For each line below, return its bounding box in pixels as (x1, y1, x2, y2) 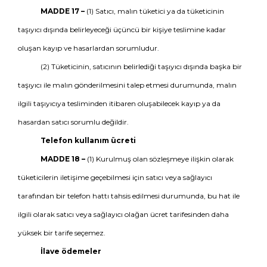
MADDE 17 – (40, 7, 85, 15)
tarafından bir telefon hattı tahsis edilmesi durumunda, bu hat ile (18, 191, 240, 200)
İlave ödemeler (40, 247, 101, 256)
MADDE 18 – (40, 154, 85, 163)
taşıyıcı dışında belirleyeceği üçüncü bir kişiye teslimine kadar (18, 25, 226, 34)
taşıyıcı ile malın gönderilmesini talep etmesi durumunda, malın (18, 80, 237, 89)
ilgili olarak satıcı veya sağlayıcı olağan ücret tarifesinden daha (18, 210, 229, 219)
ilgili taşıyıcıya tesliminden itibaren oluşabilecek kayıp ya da (18, 99, 221, 108)
